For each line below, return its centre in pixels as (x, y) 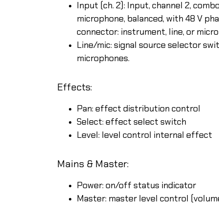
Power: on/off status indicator (136, 185)
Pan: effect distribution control (139, 108)
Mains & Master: (93, 164)
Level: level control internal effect (144, 135)
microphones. (103, 58)
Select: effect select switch (131, 121)
